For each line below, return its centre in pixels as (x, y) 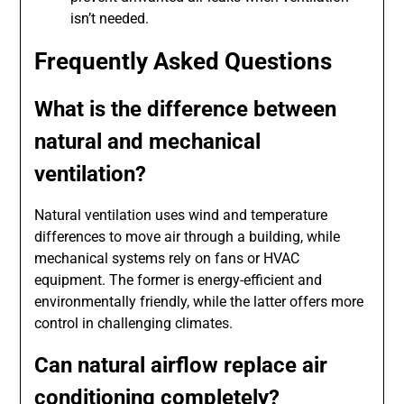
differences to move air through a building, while (188, 237)
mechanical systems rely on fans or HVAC (167, 259)
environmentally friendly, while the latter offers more (199, 302)
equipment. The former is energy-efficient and (179, 280)
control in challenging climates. (134, 324)
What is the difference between (186, 110)
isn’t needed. (110, 19)
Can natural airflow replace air (181, 366)
